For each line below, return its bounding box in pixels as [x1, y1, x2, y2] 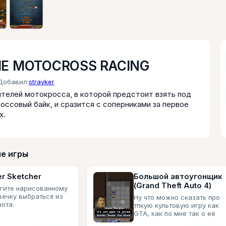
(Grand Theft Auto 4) [134, 181, 211, 190]
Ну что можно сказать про [134, 193, 220, 201]
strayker [29, 78, 54, 86]
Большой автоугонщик [134, 172, 222, 181]
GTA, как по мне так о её [134, 209, 215, 217]
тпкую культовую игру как [134, 201, 219, 209]
